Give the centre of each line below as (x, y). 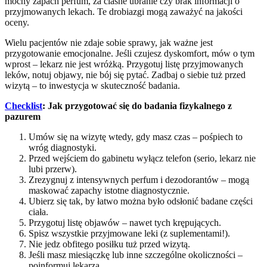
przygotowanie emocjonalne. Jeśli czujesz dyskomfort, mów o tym (130, 53)
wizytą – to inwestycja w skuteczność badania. (92, 85)
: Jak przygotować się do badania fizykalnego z (137, 105)
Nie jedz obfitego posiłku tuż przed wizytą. (109, 244)
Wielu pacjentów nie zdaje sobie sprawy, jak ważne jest (109, 42)
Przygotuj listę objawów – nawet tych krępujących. (125, 222)
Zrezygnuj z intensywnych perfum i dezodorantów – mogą (139, 179)
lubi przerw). (53, 169)
